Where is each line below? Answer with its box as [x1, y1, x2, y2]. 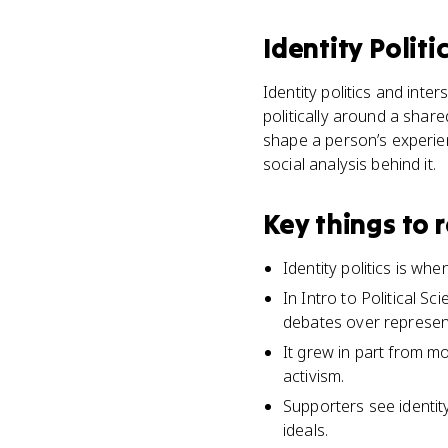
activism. [283, 365, 345, 387]
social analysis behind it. [263, 153, 436, 175]
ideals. [283, 419, 329, 441]
